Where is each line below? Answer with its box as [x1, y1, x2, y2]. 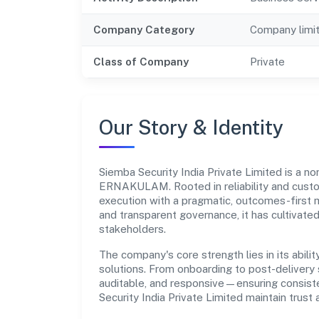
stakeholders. [99, 222, 166, 235]
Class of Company [93, 55, 189, 68]
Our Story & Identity [99, 115, 283, 139]
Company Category [93, 23, 194, 36]
